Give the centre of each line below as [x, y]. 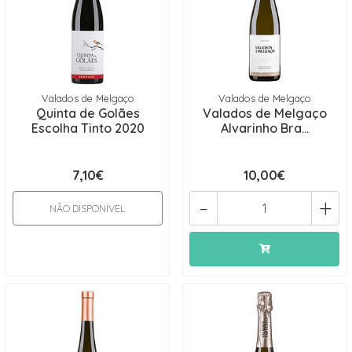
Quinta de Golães [88, 113]
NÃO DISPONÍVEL [88, 209]
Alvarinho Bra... [264, 128]
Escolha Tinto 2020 [88, 128]
